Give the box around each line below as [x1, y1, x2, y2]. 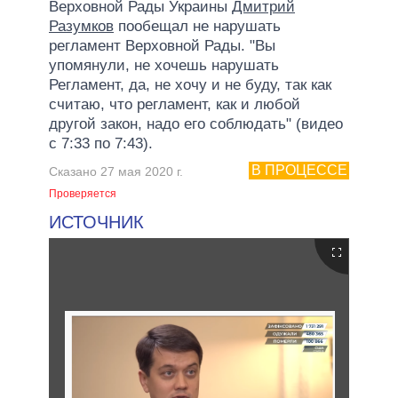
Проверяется [49, 187, 116, 200]
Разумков [49, 17, 114, 35]
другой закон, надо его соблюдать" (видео [49, 115, 343, 132]
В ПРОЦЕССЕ [251, 163, 347, 179]
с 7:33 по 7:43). [49, 134, 153, 152]
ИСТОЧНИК [49, 211, 144, 232]
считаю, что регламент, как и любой [49, 95, 300, 113]
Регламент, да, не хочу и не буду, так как [49, 76, 331, 93]
